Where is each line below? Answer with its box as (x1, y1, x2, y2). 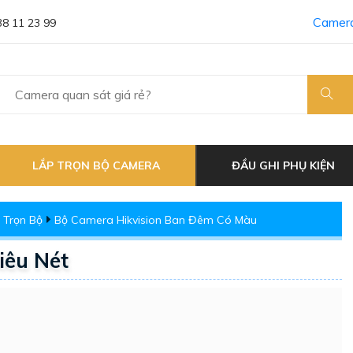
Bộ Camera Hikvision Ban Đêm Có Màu (54, 213, 257, 227)
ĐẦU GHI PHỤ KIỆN (232, 158, 335, 173)
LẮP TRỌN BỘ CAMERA (32, 158, 160, 173)
